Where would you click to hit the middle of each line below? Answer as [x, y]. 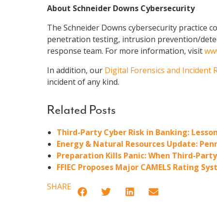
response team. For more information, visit [126, 51]
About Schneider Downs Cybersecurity [121, 8]
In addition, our [76, 70]
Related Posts [81, 110]
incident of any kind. [83, 82]
